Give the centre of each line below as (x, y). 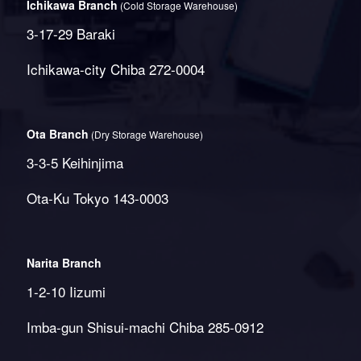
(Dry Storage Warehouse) (145, 134)
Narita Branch (64, 263)
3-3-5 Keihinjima (75, 162)
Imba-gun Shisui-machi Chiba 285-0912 (145, 327)
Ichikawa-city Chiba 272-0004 (115, 69)
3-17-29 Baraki (71, 33)
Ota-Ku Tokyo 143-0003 (97, 198)
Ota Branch (57, 134)
